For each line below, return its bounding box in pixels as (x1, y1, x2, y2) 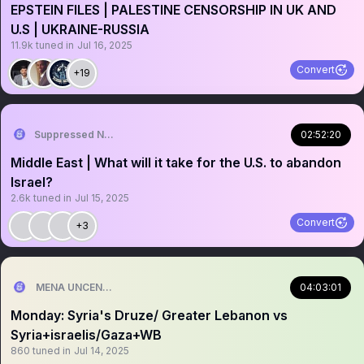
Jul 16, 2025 (76, 39, 132, 51)
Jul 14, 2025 (73, 344, 129, 357)
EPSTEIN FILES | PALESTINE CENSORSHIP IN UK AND (10, 2, 336, 18)
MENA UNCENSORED (35, 281, 136, 293)
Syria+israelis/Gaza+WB (10, 327, 162, 343)
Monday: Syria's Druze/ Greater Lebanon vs (10, 307, 288, 323)
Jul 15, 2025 (74, 192, 129, 204)
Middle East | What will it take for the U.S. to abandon (10, 154, 341, 171)
